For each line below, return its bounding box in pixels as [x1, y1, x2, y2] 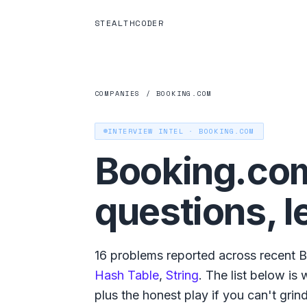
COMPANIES [95, 88, 140, 99]
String [166, 267, 199, 282]
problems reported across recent [107, 247, 295, 262]
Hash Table [95, 267, 159, 282]
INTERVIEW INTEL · [108, 125, 199, 136]
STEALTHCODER [95, 17, 164, 29]
